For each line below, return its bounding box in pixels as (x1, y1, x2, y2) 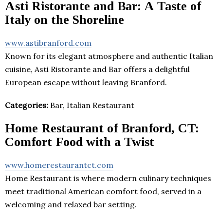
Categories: (5, 100, 48, 110)
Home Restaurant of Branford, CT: (5, 121, 199, 135)
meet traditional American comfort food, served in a (5, 186, 201, 196)
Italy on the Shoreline (5, 12, 124, 27)
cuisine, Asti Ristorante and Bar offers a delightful (5, 64, 190, 74)
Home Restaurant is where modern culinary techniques (5, 173, 211, 183)
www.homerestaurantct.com (5, 160, 113, 170)
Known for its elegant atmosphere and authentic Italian (5, 51, 213, 61)
